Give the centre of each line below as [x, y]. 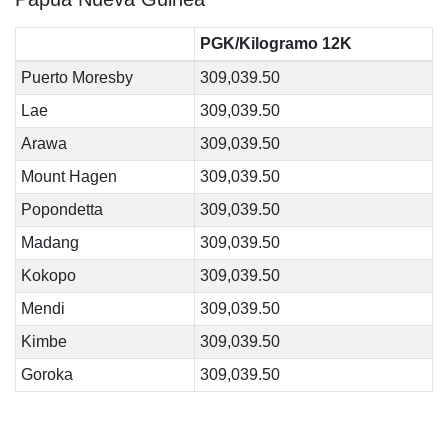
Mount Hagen [68, 176]
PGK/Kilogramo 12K [275, 43]
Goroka [46, 374]
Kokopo [48, 275]
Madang [49, 242]
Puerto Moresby [76, 77]
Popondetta [61, 209]
